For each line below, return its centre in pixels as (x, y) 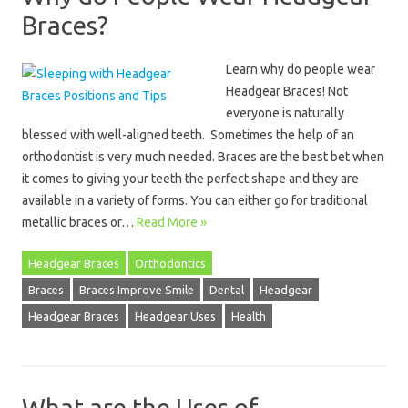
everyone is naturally (285, 113)
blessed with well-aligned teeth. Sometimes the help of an (188, 135)
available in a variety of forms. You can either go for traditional (195, 200)
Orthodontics (170, 263)
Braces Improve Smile (137, 290)
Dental (227, 290)
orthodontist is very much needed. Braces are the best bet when (203, 157)
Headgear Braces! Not (287, 91)
